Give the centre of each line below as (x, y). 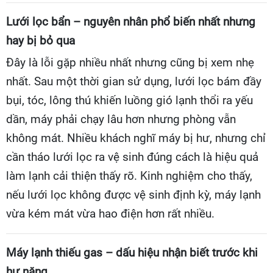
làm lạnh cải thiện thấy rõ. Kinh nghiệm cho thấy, (129, 176)
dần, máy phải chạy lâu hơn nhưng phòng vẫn (121, 119)
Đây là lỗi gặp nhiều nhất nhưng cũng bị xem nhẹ (130, 62)
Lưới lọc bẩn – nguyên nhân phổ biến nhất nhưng (131, 22)
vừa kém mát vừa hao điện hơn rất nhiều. (110, 214)
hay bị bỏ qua (41, 41)
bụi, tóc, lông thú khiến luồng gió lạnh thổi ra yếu (129, 100)
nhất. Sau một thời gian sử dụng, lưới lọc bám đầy (134, 81)
